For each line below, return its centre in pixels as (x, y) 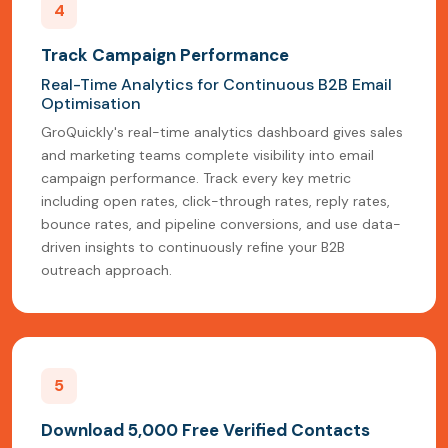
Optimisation (91, 104)
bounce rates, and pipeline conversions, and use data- (221, 224)
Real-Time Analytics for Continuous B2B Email (216, 85)
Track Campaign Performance (165, 55)
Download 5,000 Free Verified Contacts (205, 430)
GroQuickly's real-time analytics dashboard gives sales (222, 132)
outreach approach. (106, 270)
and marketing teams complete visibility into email (207, 155)
